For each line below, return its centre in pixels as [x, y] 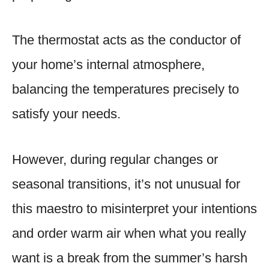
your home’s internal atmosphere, [108, 64]
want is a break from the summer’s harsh [130, 258]
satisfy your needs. [66, 113]
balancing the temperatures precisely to [125, 89]
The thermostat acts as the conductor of [126, 40]
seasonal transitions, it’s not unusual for [126, 184]
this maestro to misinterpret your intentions [134, 208]
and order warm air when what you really [129, 233]
